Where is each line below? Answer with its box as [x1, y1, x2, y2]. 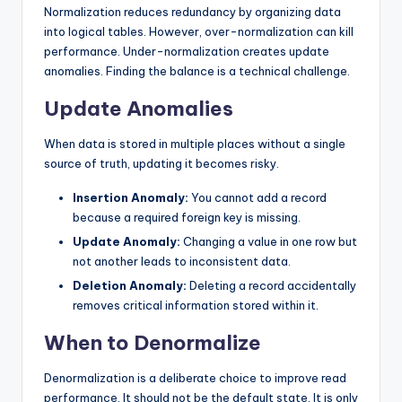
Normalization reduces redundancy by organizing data [44, 4, 341, 20]
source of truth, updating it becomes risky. [44, 156, 279, 171]
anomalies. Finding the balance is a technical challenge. [44, 64, 350, 79]
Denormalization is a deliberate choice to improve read [44, 371, 346, 386]
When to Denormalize [44, 330, 261, 356]
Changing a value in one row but [180, 234, 357, 249]
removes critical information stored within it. [73, 298, 319, 313]
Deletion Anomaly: [73, 278, 187, 293]
